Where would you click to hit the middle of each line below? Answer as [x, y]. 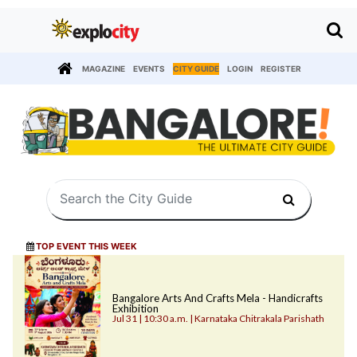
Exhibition [135, 309]
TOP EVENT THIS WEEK [86, 247]
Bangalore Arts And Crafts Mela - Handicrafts [217, 298]
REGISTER [281, 68]
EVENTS [149, 68]
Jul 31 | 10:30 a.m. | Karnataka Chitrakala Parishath [218, 319]
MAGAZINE [104, 68]
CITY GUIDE [196, 68]
